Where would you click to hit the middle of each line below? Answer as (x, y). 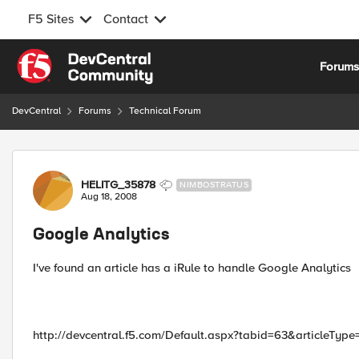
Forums (95, 111)
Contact (126, 19)
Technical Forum (165, 111)
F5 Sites (51, 19)
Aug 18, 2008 (109, 197)
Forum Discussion (97, 159)
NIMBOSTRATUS (214, 185)
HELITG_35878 (118, 185)
